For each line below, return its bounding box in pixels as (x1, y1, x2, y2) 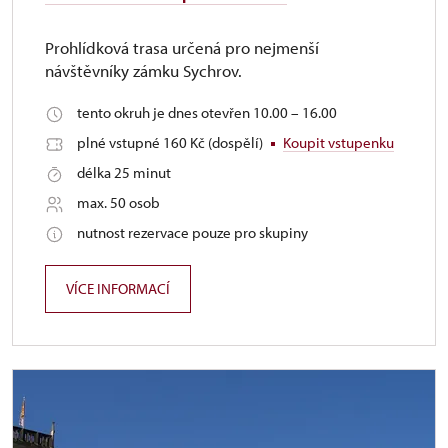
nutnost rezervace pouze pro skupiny (77, 223, 308, 242)
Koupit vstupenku (283, 133, 394, 152)
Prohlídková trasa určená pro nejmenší (45, 37, 319, 58)
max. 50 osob (77, 193, 160, 212)
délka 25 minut (77, 163, 171, 182)
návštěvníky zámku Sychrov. (45, 60, 242, 81)
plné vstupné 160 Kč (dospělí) (77, 133, 266, 152)
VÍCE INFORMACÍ (66, 279, 170, 298)
